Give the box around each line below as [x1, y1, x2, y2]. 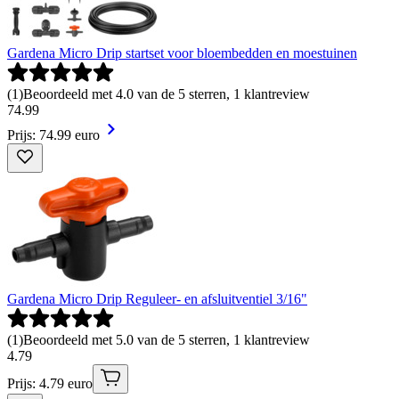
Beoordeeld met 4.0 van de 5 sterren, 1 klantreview [23, 86, 310, 102]
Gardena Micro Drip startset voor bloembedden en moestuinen [7, 45, 357, 61]
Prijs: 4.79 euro [7, 376, 93, 392]
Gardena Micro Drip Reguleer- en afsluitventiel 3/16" [7, 291, 307, 307]
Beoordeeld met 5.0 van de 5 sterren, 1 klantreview [23, 332, 310, 348]
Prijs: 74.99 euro [7, 127, 100, 143]
